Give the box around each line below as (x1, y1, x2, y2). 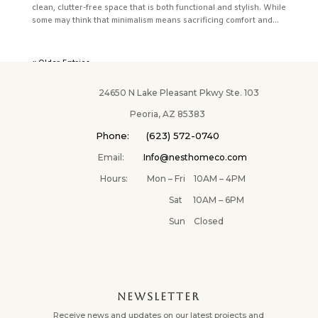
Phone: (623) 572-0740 (95, 130, 219, 142)
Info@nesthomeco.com (143, 152, 248, 163)
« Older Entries (31, 58, 90, 69)
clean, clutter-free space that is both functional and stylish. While (31, 3, 286, 13)
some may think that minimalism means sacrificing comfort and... (31, 16, 279, 26)
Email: (70, 152, 144, 163)
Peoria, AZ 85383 (112, 109, 205, 120)
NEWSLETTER (117, 290, 201, 303)
